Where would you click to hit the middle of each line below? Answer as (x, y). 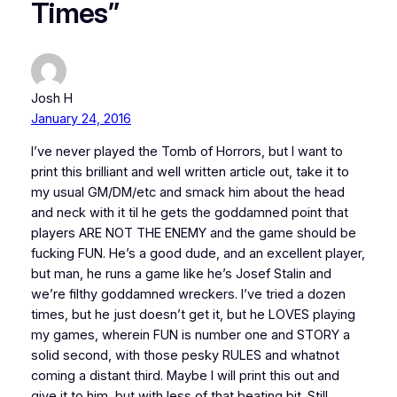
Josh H (51, 98)
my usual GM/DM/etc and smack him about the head (187, 193)
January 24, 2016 (81, 118)
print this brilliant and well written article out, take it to (190, 172)
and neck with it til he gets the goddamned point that (189, 213)
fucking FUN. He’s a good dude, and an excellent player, (198, 254)
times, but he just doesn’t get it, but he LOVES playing (193, 315)
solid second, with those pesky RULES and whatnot (185, 356)
